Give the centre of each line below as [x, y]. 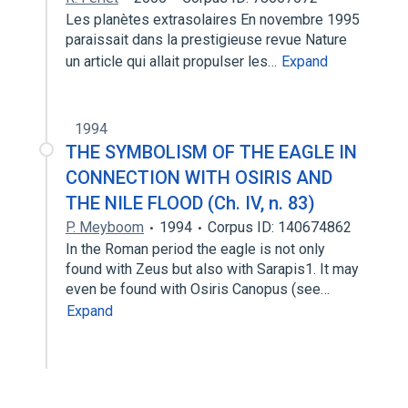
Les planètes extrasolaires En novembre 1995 [213, 20]
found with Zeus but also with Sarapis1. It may [212, 269]
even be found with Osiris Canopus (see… [199, 289]
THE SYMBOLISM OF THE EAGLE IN [211, 152]
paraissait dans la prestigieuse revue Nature [206, 40]
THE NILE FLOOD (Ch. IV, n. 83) [190, 203]
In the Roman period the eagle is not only [195, 249]
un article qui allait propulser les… [173, 61]
